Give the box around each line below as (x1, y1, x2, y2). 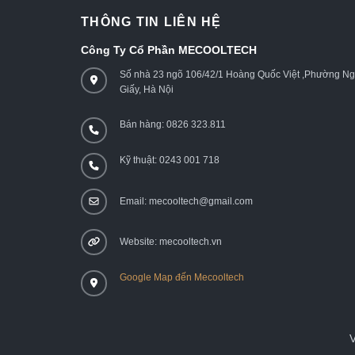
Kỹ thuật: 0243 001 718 (120, 155, 219, 166)
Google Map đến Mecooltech (120, 271, 244, 283)
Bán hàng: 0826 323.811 (120, 119, 226, 131)
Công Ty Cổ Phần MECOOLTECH (81, 43, 263, 56)
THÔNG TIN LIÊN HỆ (81, 15, 222, 29)
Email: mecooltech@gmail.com (120, 195, 253, 207)
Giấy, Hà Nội (120, 83, 174, 95)
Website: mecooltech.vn (120, 236, 222, 248)
